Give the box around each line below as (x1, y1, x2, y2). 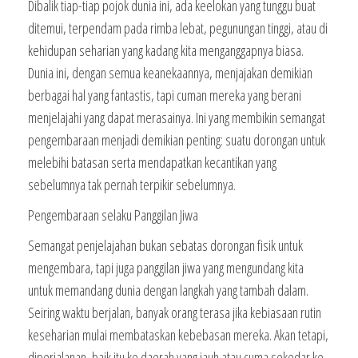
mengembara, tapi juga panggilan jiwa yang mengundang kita (28, 258, 304, 277)
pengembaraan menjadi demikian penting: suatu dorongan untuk (28, 130, 325, 149)
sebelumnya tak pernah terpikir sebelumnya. (28, 175, 236, 194)
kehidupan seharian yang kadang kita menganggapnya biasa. (28, 41, 304, 60)
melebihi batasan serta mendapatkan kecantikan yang (28, 153, 276, 172)
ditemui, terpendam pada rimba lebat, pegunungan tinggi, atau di (28, 18, 328, 38)
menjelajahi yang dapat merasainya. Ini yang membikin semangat (28, 108, 325, 127)
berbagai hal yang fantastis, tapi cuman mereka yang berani (28, 86, 301, 105)
